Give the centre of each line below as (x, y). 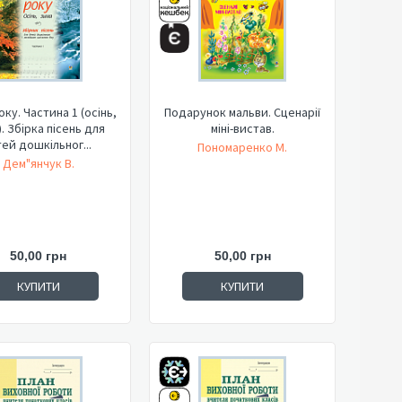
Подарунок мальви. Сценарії (242, 112)
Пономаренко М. (242, 147)
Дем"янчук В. (38, 163)
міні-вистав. (242, 128)
